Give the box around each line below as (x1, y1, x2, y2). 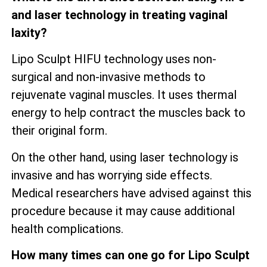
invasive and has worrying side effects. (11, 167, 212, 182)
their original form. (11, 123, 107, 138)
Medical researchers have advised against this (11, 185, 252, 200)
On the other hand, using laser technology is (11, 150, 238, 164)
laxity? (11, 25, 47, 40)
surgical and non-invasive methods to (11, 70, 206, 85)
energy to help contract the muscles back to (11, 105, 246, 120)
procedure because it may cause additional (11, 203, 235, 218)
